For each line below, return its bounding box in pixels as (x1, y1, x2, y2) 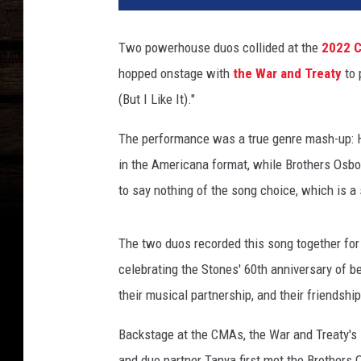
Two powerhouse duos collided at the (118, 39, 322, 56)
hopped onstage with (118, 65, 233, 82)
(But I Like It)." (118, 91, 195, 108)
